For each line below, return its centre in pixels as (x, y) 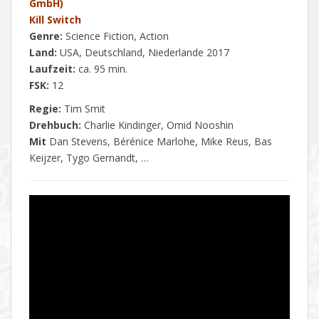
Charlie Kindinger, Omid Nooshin (159, 125)
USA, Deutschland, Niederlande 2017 (143, 53)
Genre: (46, 36)
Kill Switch (55, 20)
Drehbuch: (57, 125)
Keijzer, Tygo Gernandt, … (89, 158)
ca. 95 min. (101, 69)
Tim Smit (83, 109)
